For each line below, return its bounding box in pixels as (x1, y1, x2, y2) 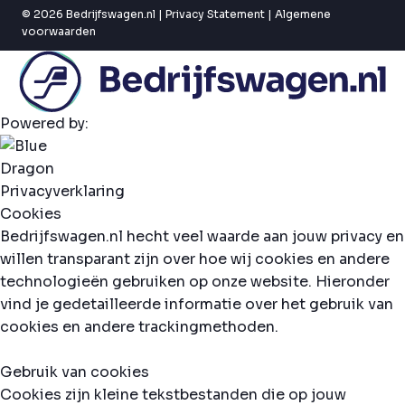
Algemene (275, 6, 331, 21)
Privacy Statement (165, 6, 265, 21)
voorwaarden (22, 24, 96, 38)
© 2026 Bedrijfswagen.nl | (22, 6, 165, 21)
